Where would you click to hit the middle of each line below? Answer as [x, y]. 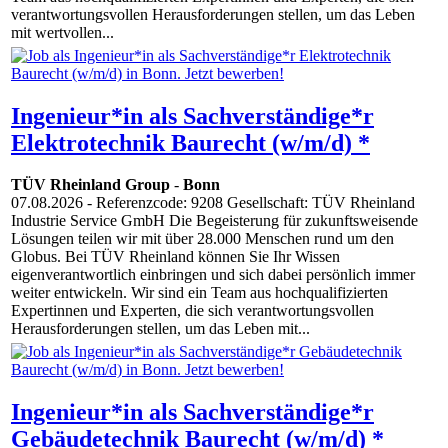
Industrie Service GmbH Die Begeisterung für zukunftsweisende [214, 221]
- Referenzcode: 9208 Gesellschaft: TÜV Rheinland [249, 203]
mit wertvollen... [62, 33]
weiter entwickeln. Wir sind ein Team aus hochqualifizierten [199, 293]
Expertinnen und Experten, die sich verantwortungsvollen [192, 311]
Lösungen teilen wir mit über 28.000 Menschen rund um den [202, 239]
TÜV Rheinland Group [90, 185]
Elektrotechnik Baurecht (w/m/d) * [190, 142]
